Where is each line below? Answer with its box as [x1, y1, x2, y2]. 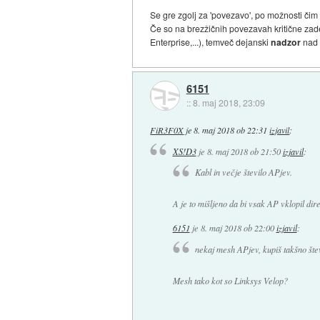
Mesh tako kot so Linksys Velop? [172, 274, 288, 286]
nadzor [271, 36, 304, 49]
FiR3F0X [150, 124, 184, 136]
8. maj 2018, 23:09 [192, 96, 265, 109]
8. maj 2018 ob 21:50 [206, 145, 281, 157]
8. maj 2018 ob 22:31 [194, 124, 268, 136]
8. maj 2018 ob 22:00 [200, 222, 274, 234]
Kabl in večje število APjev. [194, 166, 292, 179]
